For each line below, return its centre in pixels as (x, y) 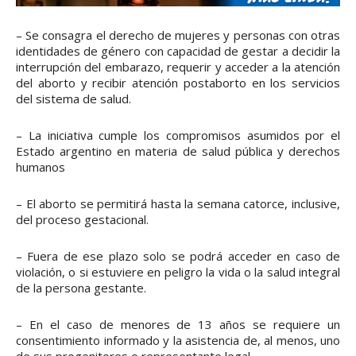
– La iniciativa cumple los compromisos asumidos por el (178, 135)
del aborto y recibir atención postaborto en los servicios (178, 83)
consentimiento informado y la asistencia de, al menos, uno (178, 341)
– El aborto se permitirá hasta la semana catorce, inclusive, (178, 204)
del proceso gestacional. (82, 220)
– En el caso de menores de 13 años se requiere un (178, 325)
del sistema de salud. (74, 99)
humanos (41, 167)
